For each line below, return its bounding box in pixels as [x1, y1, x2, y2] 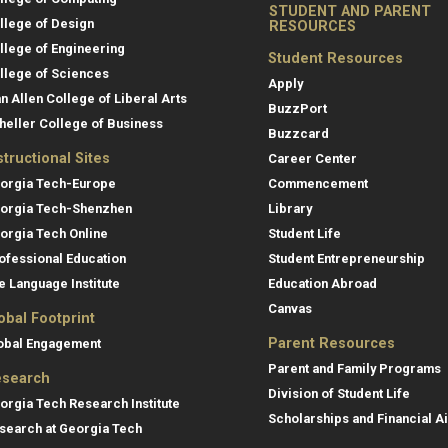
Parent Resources [268, 334, 395, 352]
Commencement [268, 175, 368, 191]
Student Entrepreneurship [268, 250, 425, 266]
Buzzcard [268, 125, 329, 141]
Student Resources [268, 49, 403, 67]
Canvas [268, 300, 312, 316]
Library [268, 200, 312, 216]
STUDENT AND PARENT [269, 2, 431, 20]
